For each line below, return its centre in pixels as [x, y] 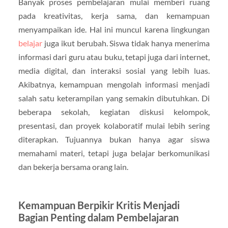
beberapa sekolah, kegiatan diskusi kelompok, [114, 111]
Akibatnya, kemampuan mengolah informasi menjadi [114, 84]
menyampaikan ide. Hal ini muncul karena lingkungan [114, 29]
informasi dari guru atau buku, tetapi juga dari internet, [114, 56]
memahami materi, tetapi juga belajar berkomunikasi [114, 153]
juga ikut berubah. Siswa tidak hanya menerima [126, 43]
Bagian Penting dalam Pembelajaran [98, 217]
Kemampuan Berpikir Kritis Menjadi [99, 205]
